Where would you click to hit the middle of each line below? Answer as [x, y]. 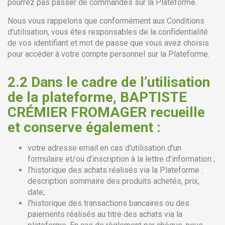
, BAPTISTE [150, 97]
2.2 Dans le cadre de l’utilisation [109, 82]
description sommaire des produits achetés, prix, [114, 181]
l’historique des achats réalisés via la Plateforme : [115, 170]
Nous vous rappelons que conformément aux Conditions [106, 21]
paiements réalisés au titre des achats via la [105, 214]
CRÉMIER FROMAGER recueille [106, 112]
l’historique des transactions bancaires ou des [108, 203]
